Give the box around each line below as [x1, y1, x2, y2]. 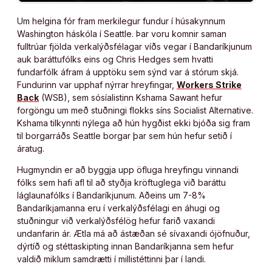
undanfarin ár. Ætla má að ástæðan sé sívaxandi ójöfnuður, [17, 228, 250, 239]
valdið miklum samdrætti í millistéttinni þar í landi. [17, 253, 206, 264]
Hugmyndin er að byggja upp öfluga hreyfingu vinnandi [17, 164, 239, 175]
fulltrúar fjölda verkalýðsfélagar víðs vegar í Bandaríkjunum [17, 41, 252, 52]
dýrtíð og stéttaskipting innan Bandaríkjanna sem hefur [17, 240, 234, 251]
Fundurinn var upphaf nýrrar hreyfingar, [17, 79, 177, 90]
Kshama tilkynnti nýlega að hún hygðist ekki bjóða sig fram [17, 117, 250, 128]
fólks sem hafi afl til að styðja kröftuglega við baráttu [17, 177, 226, 188]
